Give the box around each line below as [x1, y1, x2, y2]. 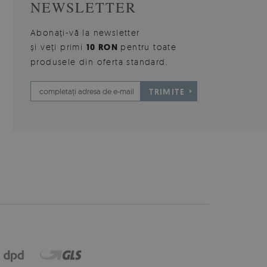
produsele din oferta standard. [30, 57, 168, 67]
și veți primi [30, 42, 86, 52]
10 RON [86, 42, 121, 54]
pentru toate [120, 42, 177, 52]
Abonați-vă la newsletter [30, 27, 140, 38]
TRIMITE [149, 86, 185, 98]
